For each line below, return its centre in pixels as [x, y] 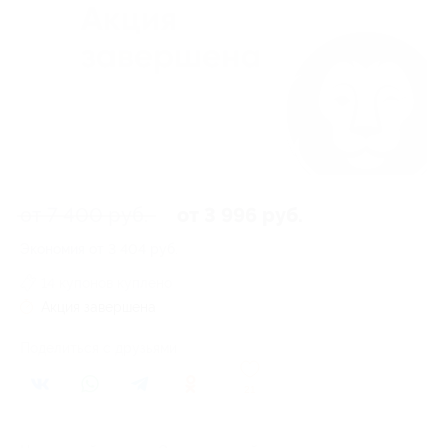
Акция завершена [98, 306]
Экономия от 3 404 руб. [99, 248]
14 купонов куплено [106, 282]
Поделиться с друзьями [98, 347]
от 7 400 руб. [86, 214]
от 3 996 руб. [240, 215]
